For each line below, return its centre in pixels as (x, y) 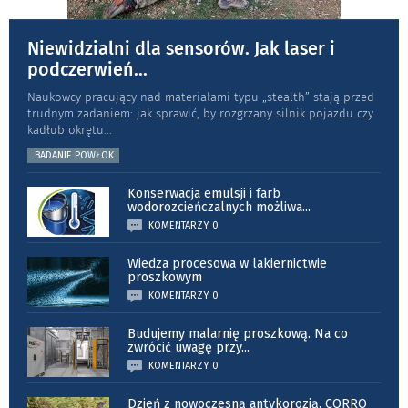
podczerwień (81, 69)
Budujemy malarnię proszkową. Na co (238, 333)
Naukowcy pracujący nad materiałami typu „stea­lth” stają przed (201, 97)
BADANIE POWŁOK (74, 155)
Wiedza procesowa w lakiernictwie (227, 263)
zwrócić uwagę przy (184, 347)
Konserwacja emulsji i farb (204, 193)
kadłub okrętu (66, 129)
